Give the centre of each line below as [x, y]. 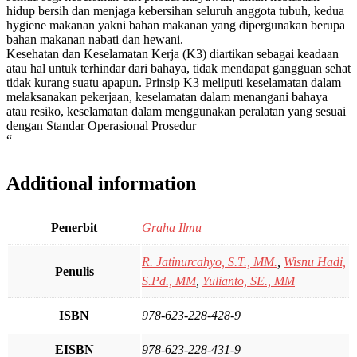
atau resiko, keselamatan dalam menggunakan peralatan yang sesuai [176, 111]
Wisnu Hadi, [315, 262]
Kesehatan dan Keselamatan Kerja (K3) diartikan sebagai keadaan [173, 53]
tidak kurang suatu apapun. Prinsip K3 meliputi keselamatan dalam [174, 82]
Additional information [101, 183]
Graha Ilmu [172, 228]
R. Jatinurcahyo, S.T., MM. [210, 262]
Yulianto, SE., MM [249, 281]
